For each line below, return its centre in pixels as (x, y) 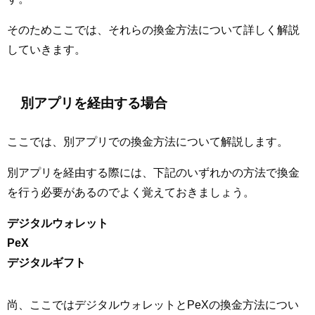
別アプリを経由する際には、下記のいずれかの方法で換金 (153, 172)
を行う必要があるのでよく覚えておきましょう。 (131, 192)
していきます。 (46, 49)
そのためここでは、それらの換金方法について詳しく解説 (153, 29)
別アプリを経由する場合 (94, 103)
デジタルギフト (46, 262)
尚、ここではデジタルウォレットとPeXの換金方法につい (153, 304)
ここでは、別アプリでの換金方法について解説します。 (148, 141)
